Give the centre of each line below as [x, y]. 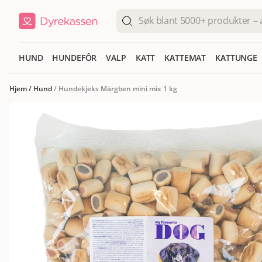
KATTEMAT [185, 58]
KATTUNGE [237, 58]
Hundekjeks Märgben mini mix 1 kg [118, 89]
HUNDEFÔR [75, 58]
